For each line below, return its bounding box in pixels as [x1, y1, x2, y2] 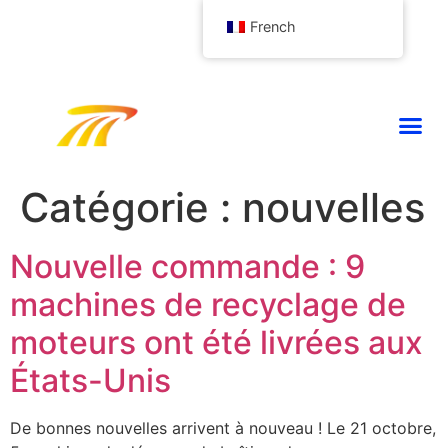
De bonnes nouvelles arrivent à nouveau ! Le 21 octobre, [10, 417, 436, 438]
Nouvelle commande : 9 [10, 246, 365, 286]
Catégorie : [20, 182, 242, 232]
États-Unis [10, 360, 171, 400]
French [250, 18, 297, 35]
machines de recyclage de [10, 284, 406, 324]
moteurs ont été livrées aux [10, 322, 423, 362]
